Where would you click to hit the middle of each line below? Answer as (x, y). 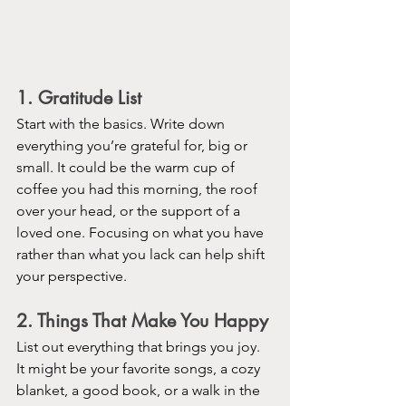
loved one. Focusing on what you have (142, 232)
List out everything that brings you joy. (140, 346)
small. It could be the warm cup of (127, 167)
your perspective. (72, 275)
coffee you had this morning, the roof (139, 188)
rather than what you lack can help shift (142, 254)
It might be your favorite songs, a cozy (140, 368)
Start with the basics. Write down (122, 123)
